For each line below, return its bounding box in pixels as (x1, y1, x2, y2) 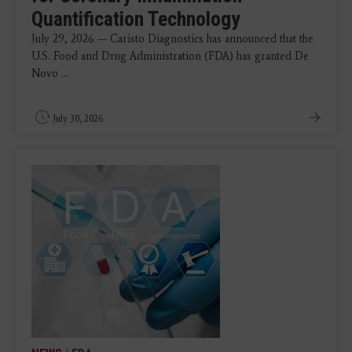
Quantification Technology (31, 7, 240, 31)
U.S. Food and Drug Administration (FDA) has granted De (31, 49, 309, 64)
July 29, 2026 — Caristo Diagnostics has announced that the (31, 32, 313, 46)
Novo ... (31, 67, 68, 81)
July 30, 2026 (53, 113, 103, 125)
